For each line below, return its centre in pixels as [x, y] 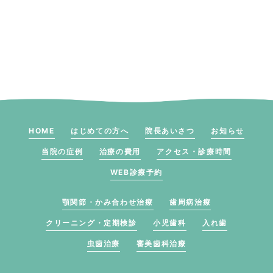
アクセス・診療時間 [194, 151]
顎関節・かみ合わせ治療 [108, 202]
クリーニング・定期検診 [91, 222]
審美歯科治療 [161, 243]
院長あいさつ [170, 130]
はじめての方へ [100, 130]
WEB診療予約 [136, 172]
